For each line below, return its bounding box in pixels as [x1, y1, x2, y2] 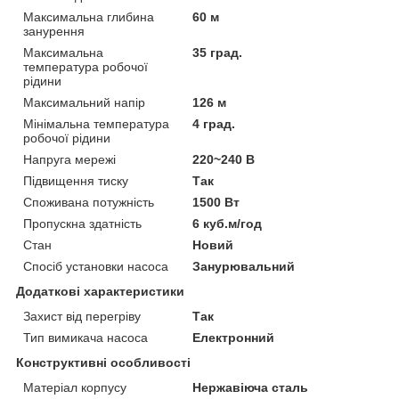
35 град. [192, 45, 243, 61]
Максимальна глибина [23, 10, 154, 25]
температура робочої [23, 60, 148, 75]
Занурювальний [192, 259, 296, 274]
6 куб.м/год [192, 216, 263, 232]
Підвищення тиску [23, 174, 128, 189]
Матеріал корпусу [23, 380, 126, 395]
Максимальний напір [23, 95, 145, 110]
